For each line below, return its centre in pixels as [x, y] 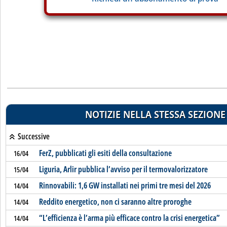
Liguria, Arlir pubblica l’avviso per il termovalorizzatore [123, 169]
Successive [33, 136]
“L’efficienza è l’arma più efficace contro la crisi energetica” [129, 218]
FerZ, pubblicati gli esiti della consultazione [105, 153]
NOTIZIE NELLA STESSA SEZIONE [155, 114]
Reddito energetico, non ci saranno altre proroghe [115, 202]
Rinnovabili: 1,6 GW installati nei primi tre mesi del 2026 [125, 185]
